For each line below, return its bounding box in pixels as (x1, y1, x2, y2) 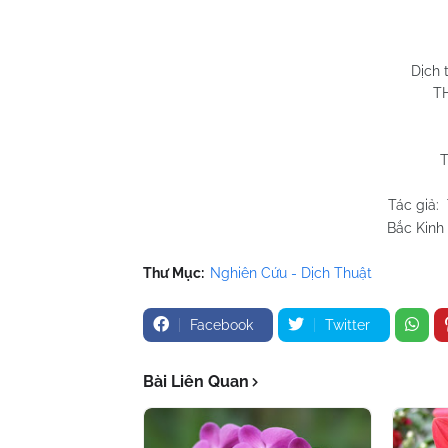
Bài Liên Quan (143, 371, 249, 391)
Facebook (190, 316, 253, 333)
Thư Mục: (143, 264, 204, 281)
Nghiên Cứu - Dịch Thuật (210, 264, 372, 281)
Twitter (325, 316, 370, 333)
